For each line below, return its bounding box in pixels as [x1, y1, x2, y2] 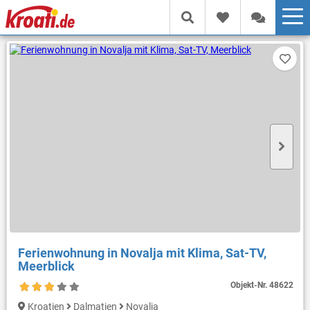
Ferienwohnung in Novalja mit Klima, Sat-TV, [17, 245, 266, 260]
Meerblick [17, 258, 75, 273]
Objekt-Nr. [230, 280, 270, 290]
